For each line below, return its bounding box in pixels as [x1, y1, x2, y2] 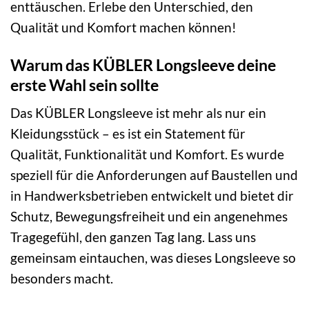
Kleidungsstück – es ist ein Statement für [10, 126, 246, 142]
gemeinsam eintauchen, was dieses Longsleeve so [10, 250, 296, 266]
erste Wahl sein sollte [10, 74, 159, 94]
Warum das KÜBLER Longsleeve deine [10, 54, 276, 74]
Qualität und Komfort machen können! [10, 19, 237, 35]
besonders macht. [10, 270, 113, 287]
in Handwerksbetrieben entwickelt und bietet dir [10, 188, 294, 204]
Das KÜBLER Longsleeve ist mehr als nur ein [10, 105, 266, 121]
